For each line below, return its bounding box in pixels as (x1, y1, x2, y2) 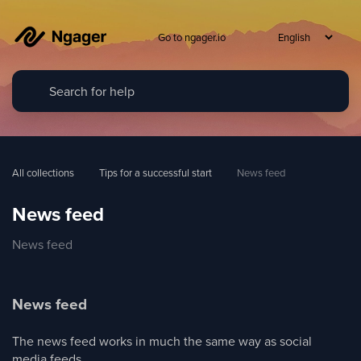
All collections (12, 165, 74, 180)
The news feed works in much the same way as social (12, 332, 312, 350)
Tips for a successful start (99, 165, 212, 180)
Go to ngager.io (158, 29, 226, 44)
